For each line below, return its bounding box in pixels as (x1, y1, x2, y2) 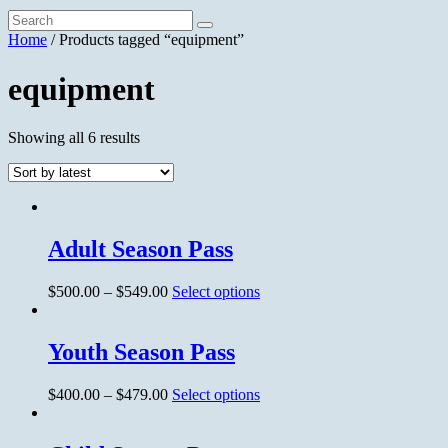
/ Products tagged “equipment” (47, 31, 244, 49)
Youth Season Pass (48, 338, 235, 365)
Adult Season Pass (48, 236, 233, 263)
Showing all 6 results (8, 129, 140, 147)
